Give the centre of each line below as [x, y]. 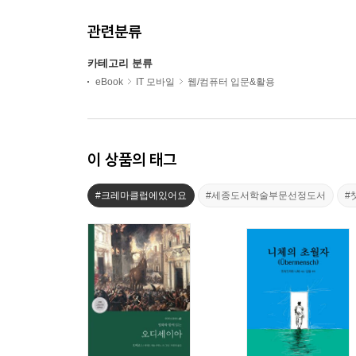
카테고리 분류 [120, 63]
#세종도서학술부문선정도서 [266, 195]
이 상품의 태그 [132, 159]
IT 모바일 [155, 81]
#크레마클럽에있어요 [141, 195]
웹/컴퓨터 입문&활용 [231, 81]
